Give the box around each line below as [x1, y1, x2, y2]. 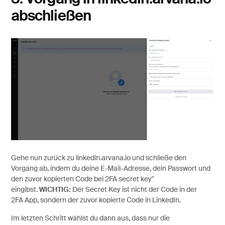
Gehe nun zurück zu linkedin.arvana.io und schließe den [11, 155, 186, 162]
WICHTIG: [39, 186, 71, 194]
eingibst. [11, 186, 39, 194]
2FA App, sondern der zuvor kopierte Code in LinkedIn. [11, 197, 181, 204]
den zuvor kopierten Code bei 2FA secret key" [11, 176, 154, 183]
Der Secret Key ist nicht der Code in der [70, 186, 197, 194]
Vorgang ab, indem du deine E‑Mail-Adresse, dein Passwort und [11, 165, 210, 173]
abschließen [11, 9, 91, 24]
